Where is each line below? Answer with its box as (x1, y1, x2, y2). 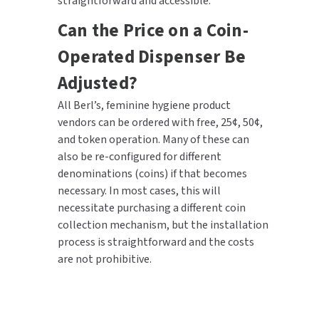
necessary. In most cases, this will (57, 182, 221, 199)
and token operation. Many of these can (57, 131, 249, 147)
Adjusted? (57, 70, 138, 96)
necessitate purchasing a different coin (57, 199, 246, 216)
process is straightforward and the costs (57, 234, 254, 250)
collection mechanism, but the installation (57, 216, 268, 233)
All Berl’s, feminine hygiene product (57, 97, 231, 113)
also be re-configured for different (57, 148, 221, 164)
